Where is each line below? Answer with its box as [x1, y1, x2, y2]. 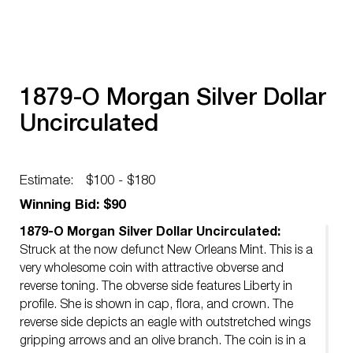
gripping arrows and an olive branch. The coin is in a [20, 336, 306, 348]
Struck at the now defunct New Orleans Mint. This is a [20, 245, 313, 258]
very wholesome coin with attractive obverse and [20, 263, 284, 276]
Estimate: [20, 175, 74, 188]
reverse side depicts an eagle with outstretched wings [20, 318, 310, 330]
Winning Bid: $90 [20, 199, 125, 213]
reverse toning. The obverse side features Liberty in [20, 281, 292, 294]
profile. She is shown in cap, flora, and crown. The [20, 299, 293, 312]
